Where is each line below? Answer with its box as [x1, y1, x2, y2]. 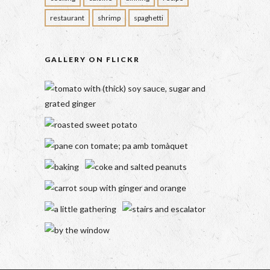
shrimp [97, 13, 121, 22]
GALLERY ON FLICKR [44, 55, 140, 64]
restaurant [49, 13, 84, 22]
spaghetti [133, 13, 163, 22]
